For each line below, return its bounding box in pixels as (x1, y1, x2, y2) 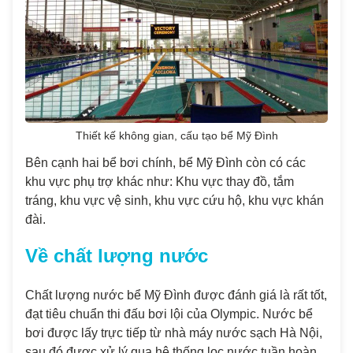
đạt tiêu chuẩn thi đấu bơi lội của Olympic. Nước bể (25, 307, 313, 321)
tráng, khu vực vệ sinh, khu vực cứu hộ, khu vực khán (25, 194, 324, 207)
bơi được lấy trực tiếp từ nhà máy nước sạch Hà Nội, (25, 326, 322, 340)
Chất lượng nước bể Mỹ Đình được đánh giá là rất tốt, (25, 288, 327, 302)
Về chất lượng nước (25, 245, 208, 266)
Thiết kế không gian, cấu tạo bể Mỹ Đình (75, 130, 278, 142)
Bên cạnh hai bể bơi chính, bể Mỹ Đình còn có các (25, 156, 306, 169)
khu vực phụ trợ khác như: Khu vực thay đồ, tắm (25, 175, 294, 188)
